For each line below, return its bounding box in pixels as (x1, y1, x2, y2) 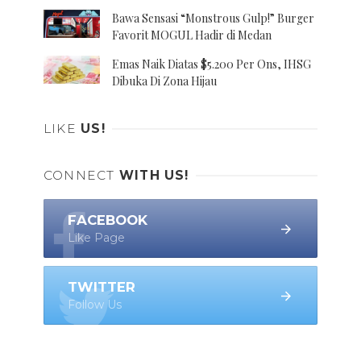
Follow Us (68, 297, 122, 312)
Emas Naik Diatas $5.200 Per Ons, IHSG (112, 56, 311, 73)
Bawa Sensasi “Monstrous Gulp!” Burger (112, 10, 314, 27)
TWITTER (68, 278, 135, 295)
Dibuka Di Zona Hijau (112, 73, 217, 89)
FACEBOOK (68, 211, 147, 228)
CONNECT (44, 168, 119, 184)
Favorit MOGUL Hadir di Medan (112, 27, 272, 44)
